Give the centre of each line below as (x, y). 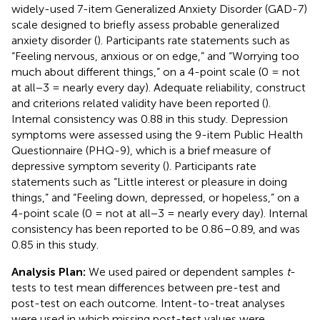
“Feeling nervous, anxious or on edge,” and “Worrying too (155, 56)
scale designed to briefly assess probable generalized (145, 24)
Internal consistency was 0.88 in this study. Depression (150, 119)
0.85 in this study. (55, 244)
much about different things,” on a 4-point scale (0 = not (156, 71)
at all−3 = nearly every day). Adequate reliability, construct (159, 87)
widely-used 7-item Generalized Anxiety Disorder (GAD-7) (159, 9)
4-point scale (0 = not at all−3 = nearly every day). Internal (160, 213)
